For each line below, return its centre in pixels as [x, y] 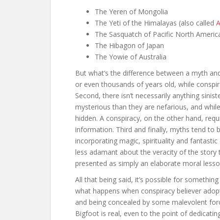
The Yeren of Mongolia [131, 12]
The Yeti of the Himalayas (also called [155, 23]
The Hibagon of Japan [129, 45]
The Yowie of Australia [131, 57]
